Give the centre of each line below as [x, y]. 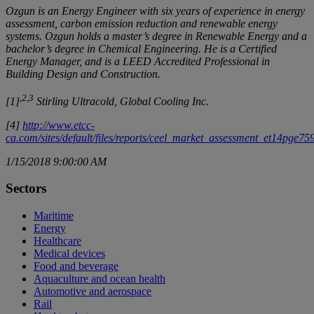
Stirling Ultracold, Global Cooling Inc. [121, 101]
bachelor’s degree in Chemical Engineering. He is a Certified [141, 49]
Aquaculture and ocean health [100, 279]
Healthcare [57, 241]
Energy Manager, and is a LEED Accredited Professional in [138, 62]
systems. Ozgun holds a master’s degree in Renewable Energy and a [156, 36]
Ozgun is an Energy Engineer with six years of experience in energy [155, 11]
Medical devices [69, 254]
